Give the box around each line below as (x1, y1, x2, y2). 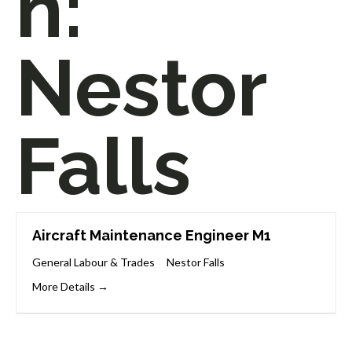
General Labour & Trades (32, 255, 155, 269)
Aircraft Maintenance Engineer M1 (32, 227, 271, 244)
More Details (32, 279, 97, 293)
